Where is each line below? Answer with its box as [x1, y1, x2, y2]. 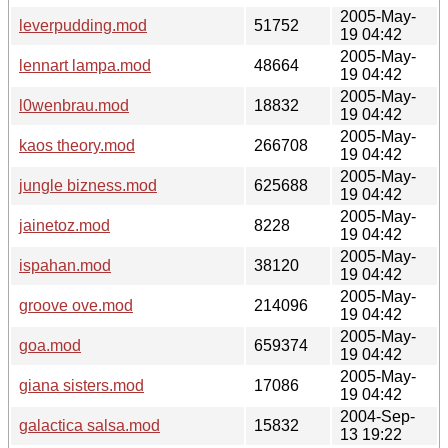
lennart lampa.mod [19, 56, 151, 74]
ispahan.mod [19, 256, 111, 274]
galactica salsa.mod [19, 416, 160, 434]
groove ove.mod [19, 296, 133, 314]
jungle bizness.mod [19, 176, 157, 194]
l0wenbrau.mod [19, 96, 129, 114]
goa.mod [19, 336, 81, 354]
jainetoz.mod [19, 216, 110, 234]
